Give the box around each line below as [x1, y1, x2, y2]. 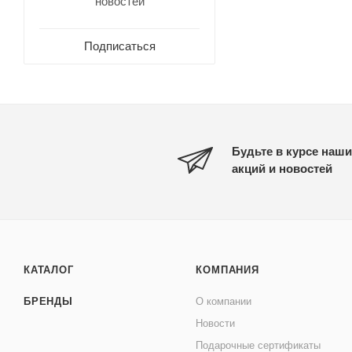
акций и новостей [232, 161, 332, 175]
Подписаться [83, 39, 156, 53]
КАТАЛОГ [24, 264, 74, 276]
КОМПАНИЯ [196, 264, 259, 276]
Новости [196, 317, 236, 329]
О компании [196, 295, 252, 307]
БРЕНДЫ [24, 295, 73, 307]
